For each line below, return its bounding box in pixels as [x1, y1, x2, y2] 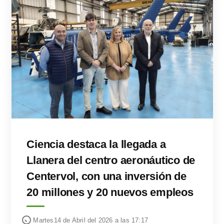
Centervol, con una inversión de [26, 169, 186, 182]
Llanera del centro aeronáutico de [26, 153, 195, 166]
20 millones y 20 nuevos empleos [26, 185, 193, 198]
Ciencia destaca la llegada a [26, 137, 166, 150]
